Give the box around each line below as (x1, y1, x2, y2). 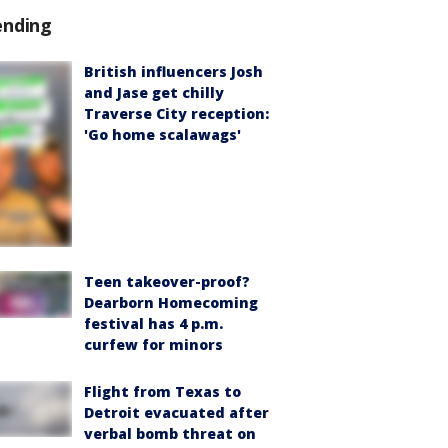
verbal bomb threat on (84, 423, 256, 443)
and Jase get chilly (84, 83, 224, 103)
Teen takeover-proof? (84, 271, 250, 291)
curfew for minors (84, 334, 223, 354)
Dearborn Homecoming (84, 292, 258, 312)
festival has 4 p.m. (84, 313, 223, 333)
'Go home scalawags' (84, 125, 241, 145)
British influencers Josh (84, 62, 263, 82)
